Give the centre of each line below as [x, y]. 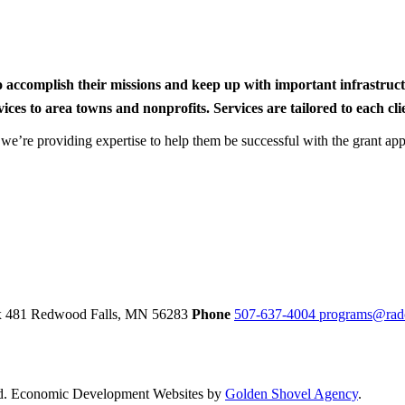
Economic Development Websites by [118, 394]
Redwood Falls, [78, 315]
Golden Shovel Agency [292, 394]
